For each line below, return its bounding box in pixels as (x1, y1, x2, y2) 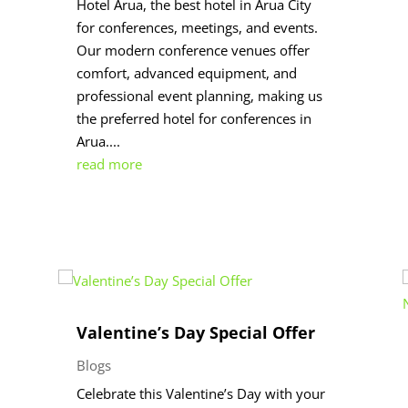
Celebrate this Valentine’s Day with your (76, 383, 325, 403)
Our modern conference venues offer (76, 40, 310, 59)
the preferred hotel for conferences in (76, 108, 311, 127)
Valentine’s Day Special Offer (76, 321, 315, 343)
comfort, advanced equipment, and (76, 63, 297, 82)
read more (76, 154, 142, 173)
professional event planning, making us (76, 86, 322, 105)
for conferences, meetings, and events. (76, 17, 318, 36)
